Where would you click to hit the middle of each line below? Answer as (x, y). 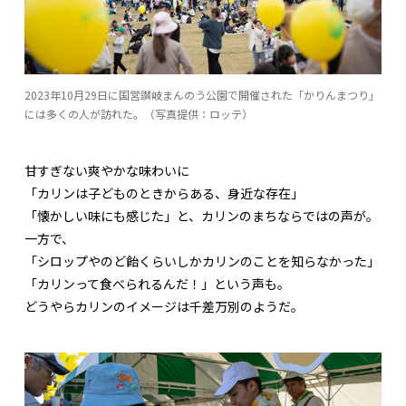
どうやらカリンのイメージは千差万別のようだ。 (164, 306)
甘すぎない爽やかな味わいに (107, 170)
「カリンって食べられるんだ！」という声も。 (157, 283)
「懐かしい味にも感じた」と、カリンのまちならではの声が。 (202, 215)
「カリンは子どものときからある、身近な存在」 (164, 193)
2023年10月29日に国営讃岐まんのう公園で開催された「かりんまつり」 (202, 94)
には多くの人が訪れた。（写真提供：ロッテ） (139, 113)
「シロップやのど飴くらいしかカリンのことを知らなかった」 (202, 261)
